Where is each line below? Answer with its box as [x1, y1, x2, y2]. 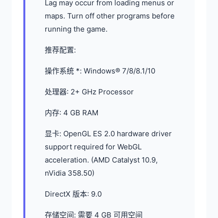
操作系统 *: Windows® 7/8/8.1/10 [45, 66, 155, 75]
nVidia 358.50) [45, 168, 94, 178]
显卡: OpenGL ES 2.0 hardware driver [45, 128, 172, 138]
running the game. [45, 24, 108, 34]
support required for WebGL [45, 142, 142, 151]
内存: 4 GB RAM [45, 108, 98, 117]
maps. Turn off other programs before [45, 11, 175, 20]
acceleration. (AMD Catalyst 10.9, [45, 155, 158, 164]
